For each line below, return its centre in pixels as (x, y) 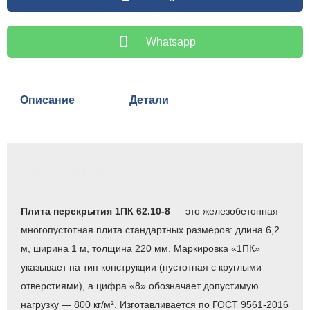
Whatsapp (171, 42)
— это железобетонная (224, 211)
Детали (149, 100)
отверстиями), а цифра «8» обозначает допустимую (140, 285)
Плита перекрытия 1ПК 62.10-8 (95, 211)
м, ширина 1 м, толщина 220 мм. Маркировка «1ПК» (140, 248)
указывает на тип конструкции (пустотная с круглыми (141, 267)
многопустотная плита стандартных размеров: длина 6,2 (150, 229)
